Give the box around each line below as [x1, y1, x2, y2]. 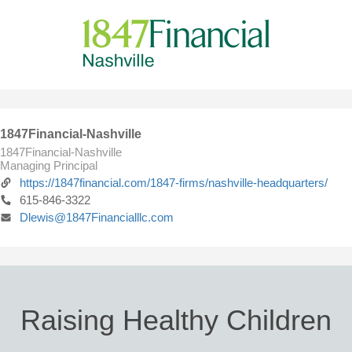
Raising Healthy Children [20, 304, 332, 336]
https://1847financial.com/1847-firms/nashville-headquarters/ [20, 176, 328, 189]
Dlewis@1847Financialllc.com [20, 211, 174, 224]
